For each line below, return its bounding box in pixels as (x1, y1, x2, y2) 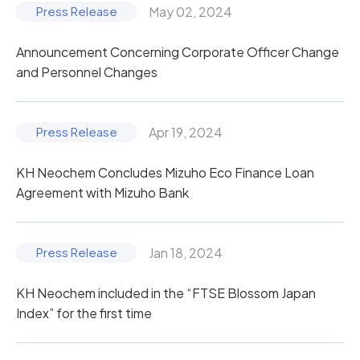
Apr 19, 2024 (149, 123, 223, 141)
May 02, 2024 (149, 2, 232, 20)
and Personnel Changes (16, 63, 157, 80)
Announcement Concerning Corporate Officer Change (16, 43, 339, 60)
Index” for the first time (16, 304, 152, 321)
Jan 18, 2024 (149, 243, 223, 261)
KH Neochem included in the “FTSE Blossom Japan (16, 284, 316, 301)
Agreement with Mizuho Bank (16, 183, 189, 201)
